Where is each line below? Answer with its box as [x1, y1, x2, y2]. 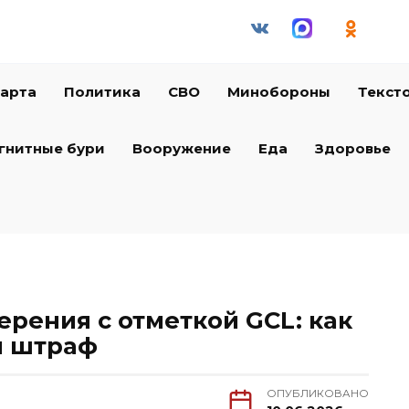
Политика [63, 83, 141, 100]
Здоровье [315, 140, 391, 157]
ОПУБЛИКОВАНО [267, 387, 369, 401]
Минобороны [226, 83, 330, 100]
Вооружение [132, 140, 231, 157]
